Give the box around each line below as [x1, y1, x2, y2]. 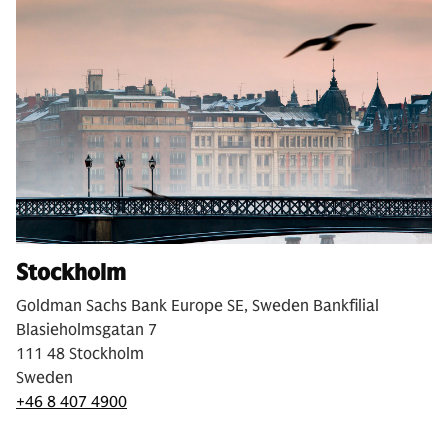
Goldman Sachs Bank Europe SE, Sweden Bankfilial [16, 296, 379, 317]
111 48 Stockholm [16, 344, 144, 365]
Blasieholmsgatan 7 [16, 320, 157, 341]
